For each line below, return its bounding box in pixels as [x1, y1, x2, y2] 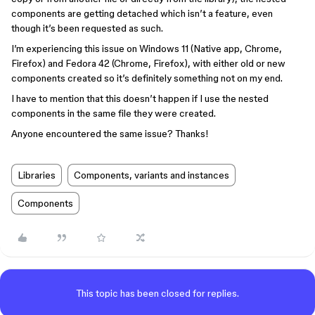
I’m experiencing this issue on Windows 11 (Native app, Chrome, [11, 43, 282, 54]
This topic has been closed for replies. [76, 288, 239, 299]
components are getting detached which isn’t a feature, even [11, 8, 273, 19]
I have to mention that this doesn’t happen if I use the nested [11, 93, 269, 104]
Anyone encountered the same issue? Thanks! [11, 128, 209, 139]
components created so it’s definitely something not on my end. [11, 72, 283, 84]
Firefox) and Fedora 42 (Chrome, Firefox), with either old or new [11, 58, 285, 69]
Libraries [18, 169, 56, 181]
